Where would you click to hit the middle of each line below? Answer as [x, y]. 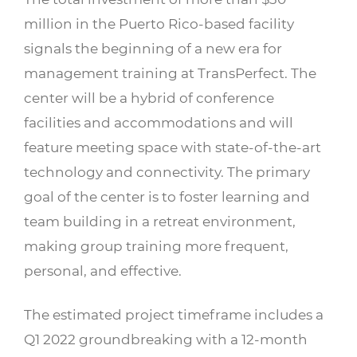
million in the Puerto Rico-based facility [159, 24]
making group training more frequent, [156, 246]
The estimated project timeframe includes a [174, 314]
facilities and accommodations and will [159, 122]
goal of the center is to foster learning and [167, 196]
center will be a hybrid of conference [149, 98]
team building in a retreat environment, [160, 221]
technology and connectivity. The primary [167, 172]
